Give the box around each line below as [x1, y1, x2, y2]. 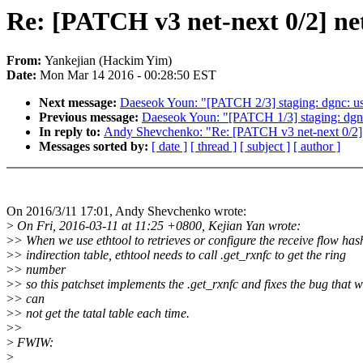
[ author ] [293, 139, 340, 154]
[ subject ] [240, 139, 290, 154]
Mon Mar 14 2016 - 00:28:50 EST [40, 68, 216, 83]
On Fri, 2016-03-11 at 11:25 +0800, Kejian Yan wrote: [14, 219, 301, 233]
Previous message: [39, 110, 142, 125]
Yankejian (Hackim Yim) [45, 53, 172, 68]
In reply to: [39, 125, 104, 139]
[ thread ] [190, 139, 237, 154]
